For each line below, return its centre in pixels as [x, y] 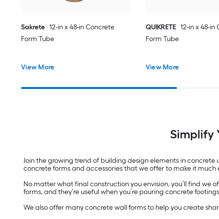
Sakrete [33, 27]
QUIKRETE [161, 27]
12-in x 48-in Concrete [82, 27]
